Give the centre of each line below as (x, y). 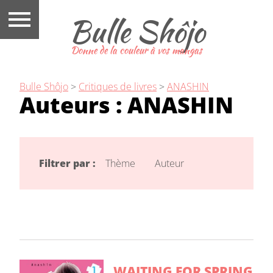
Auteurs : (73, 105)
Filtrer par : (67, 163)
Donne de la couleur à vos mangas (136, 50)
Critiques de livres (118, 86)
